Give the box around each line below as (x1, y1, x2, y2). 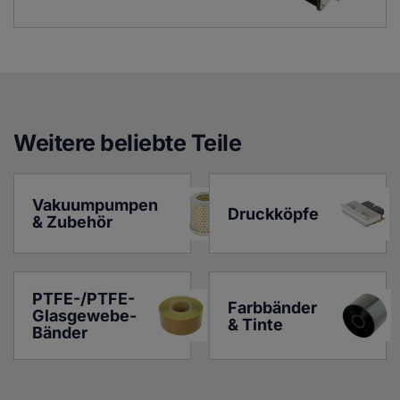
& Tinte (228, 314, 283, 334)
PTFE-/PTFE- (32, 289, 135, 309)
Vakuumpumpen (32, 196, 162, 215)
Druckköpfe (228, 204, 319, 223)
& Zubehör (32, 212, 112, 232)
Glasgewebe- (32, 306, 137, 326)
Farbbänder (228, 297, 321, 317)
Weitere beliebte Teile (13, 129, 242, 157)
